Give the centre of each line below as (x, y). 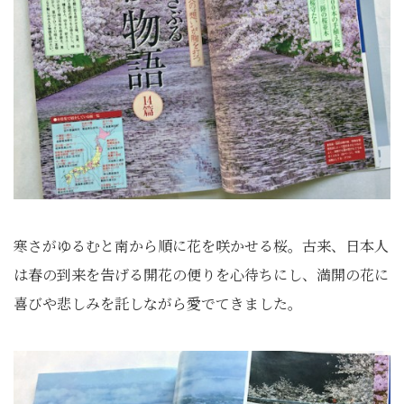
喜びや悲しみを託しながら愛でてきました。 (158, 304)
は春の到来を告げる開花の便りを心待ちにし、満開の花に (201, 275)
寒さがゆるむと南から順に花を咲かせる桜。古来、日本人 (201, 246)
